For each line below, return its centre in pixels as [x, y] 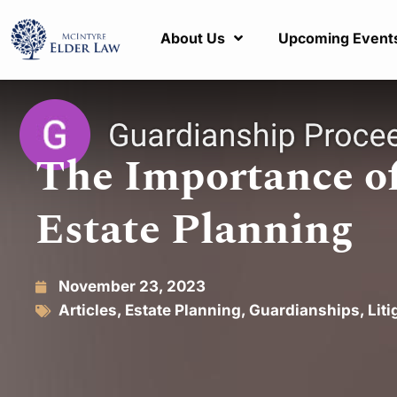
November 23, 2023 [132, 286]
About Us [193, 39]
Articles [88, 310]
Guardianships [304, 310]
